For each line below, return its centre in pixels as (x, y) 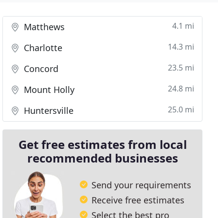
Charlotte (42, 48)
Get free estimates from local (102, 144)
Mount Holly (48, 90)
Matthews (43, 27)
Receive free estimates (138, 200)
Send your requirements (142, 185)
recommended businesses (102, 158)
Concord (40, 69)
